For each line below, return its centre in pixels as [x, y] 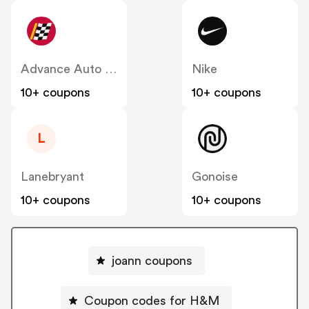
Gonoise [215, 176]
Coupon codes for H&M [152, 301]
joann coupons [152, 261]
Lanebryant [52, 176]
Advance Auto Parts [111, 69]
